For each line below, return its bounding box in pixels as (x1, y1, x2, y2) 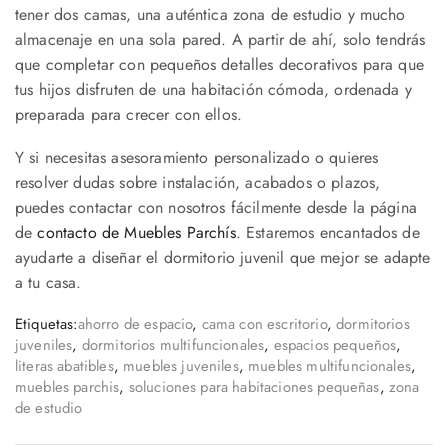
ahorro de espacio (77, 312, 193, 335)
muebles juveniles (123, 354, 239, 377)
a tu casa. (15, 271, 82, 295)
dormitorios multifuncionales (81, 333, 265, 356)
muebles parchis (15, 375, 120, 398)
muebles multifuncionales (248, 354, 411, 377)
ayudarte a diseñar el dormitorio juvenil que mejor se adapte (15, 246, 431, 270)
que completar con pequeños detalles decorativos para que (15, 52, 424, 76)
